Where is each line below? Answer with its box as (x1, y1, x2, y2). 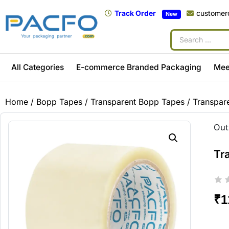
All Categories (11, 62, 64, 72)
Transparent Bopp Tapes (90, 96, 185, 107)
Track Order (114, 9, 156, 17)
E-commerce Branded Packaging (76, 62, 201, 72)
